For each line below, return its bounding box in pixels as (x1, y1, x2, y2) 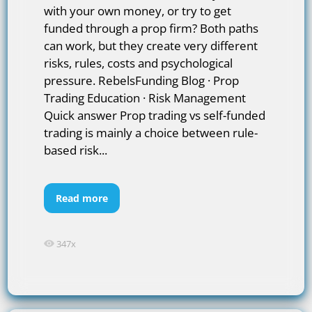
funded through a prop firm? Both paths (44, 19, 259, 36)
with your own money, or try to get (44, 2, 232, 19)
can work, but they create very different (44, 37, 258, 54)
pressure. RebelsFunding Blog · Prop (44, 72, 240, 88)
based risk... (44, 141, 108, 158)
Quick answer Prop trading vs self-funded (44, 107, 266, 123)
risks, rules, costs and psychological (44, 54, 233, 71)
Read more (56, 191, 108, 205)
